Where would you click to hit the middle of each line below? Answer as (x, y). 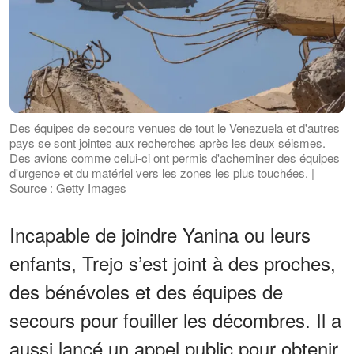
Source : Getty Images (68, 187)
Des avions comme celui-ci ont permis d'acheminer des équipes (175, 157)
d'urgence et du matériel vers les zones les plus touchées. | (162, 172)
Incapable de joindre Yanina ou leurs (160, 234)
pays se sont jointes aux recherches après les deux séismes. (168, 142)
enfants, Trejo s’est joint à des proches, (173, 262)
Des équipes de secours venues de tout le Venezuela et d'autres (175, 127)
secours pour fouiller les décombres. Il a (175, 319)
